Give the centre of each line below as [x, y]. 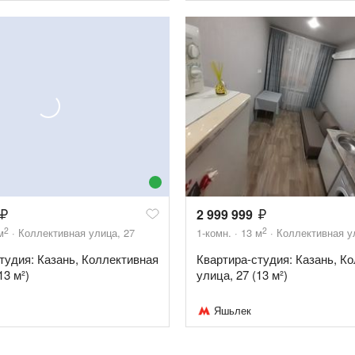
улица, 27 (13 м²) [242, 274]
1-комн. [214, 232]
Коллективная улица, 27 [76, 232]
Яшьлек [233, 310]
